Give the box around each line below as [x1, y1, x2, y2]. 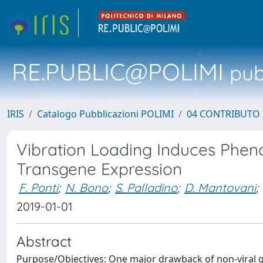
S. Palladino [115, 180, 177, 195]
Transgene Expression [16, 159, 182, 179]
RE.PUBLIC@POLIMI [12, 57, 224, 86]
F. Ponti [19, 180, 58, 195]
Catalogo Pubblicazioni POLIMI [37, 107, 174, 120]
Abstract [16, 232, 72, 250]
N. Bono [65, 180, 108, 195]
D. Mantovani [184, 180, 256, 195]
